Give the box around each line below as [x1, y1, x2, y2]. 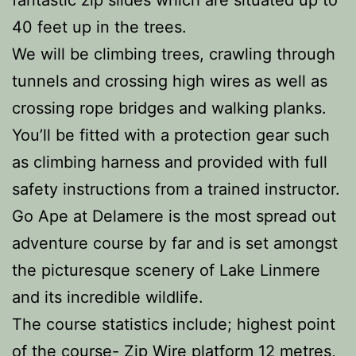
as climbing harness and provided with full [12, 153, 327, 172]
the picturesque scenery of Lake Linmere [12, 261, 320, 280]
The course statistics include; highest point [12, 315, 335, 334]
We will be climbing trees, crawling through [12, 44, 335, 64]
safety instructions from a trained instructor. [12, 180, 340, 199]
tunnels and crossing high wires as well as [12, 72, 327, 91]
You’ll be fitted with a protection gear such [12, 126, 330, 145]
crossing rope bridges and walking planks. [12, 99, 327, 118]
